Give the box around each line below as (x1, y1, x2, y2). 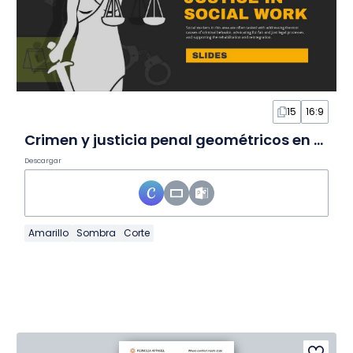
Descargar (24, 156, 61, 166)
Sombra (76, 226, 116, 240)
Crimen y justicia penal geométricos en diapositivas (313, 130, 323, 150)
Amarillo (28, 226, 69, 240)
